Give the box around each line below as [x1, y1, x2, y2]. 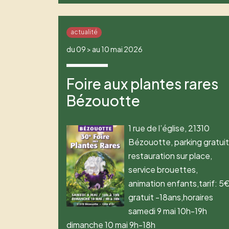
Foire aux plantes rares [66, 74, 218, 93]
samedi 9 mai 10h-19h [128, 205, 208, 216]
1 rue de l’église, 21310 [128, 122, 210, 133]
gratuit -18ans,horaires [128, 191, 214, 202]
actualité [70, 28, 98, 36]
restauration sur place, [128, 150, 213, 161]
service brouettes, [128, 164, 198, 175]
